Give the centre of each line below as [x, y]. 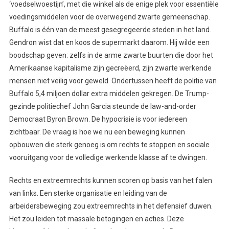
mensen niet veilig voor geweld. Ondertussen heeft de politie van [113, 81]
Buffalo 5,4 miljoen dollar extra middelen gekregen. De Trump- [109, 93]
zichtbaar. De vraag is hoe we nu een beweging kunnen [97, 132]
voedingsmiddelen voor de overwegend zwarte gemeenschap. [109, 17]
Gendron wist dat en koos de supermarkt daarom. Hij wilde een [109, 42]
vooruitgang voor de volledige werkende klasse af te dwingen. [108, 157]
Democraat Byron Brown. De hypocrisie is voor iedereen [98, 119]
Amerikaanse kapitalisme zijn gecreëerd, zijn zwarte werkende [110, 68]
